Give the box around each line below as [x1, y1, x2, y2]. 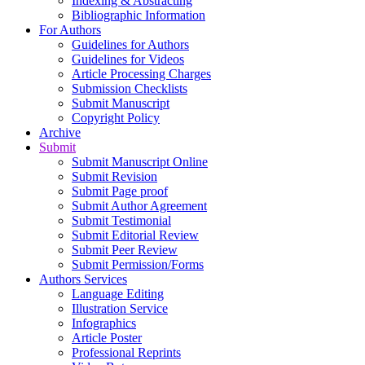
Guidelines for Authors [72, 37, 189, 51]
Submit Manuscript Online [72, 154, 208, 169]
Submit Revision [72, 169, 157, 183]
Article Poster [72, 330, 142, 345]
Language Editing [72, 286, 164, 301]
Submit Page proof [72, 183, 168, 198]
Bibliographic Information [72, 7, 205, 22]
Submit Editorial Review [72, 227, 199, 242]
